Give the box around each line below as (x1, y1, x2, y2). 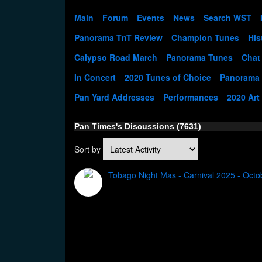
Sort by (74, 143, 103, 155)
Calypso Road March (74, 51, 157, 63)
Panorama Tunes (166, 51, 233, 63)
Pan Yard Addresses (74, 91, 154, 103)
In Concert (74, 71, 116, 83)
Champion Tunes (171, 32, 239, 43)
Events (137, 12, 164, 23)
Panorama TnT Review (74, 32, 163, 43)
